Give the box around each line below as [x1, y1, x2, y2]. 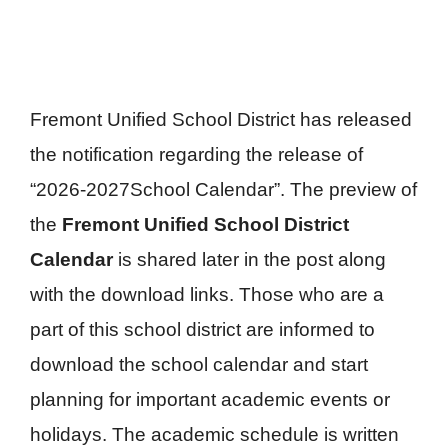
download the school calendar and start [30, 354, 368, 376]
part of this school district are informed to [30, 319, 375, 341]
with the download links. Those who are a [30, 284, 384, 306]
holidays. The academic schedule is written [30, 424, 399, 446]
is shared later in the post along [118, 249, 386, 271]
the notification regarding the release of [30, 144, 363, 166]
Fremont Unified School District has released [30, 109, 412, 131]
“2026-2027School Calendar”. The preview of [30, 179, 417, 201]
